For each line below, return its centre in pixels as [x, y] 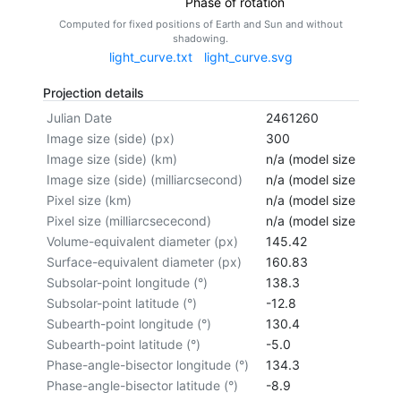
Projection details [93, 92]
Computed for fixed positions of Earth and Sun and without [200, 25]
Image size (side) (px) [110, 138]
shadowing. [200, 39]
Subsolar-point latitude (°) [121, 303]
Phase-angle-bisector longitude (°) [147, 364]
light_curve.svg [248, 56]
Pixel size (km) [89, 200]
